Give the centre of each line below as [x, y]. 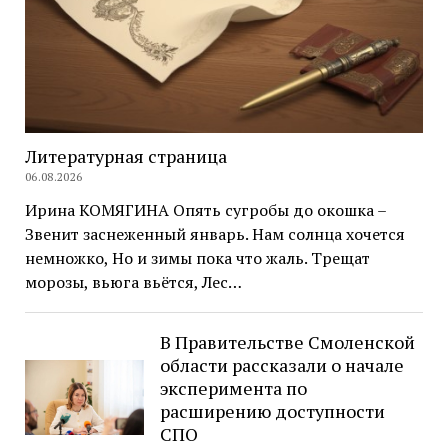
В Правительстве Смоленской [288, 342]
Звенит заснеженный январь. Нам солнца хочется [214, 234]
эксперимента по [234, 388]
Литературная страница [125, 156]
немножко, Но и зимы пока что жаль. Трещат [197, 258]
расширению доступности [273, 411]
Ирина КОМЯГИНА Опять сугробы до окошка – [205, 210]
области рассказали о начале [282, 365]
